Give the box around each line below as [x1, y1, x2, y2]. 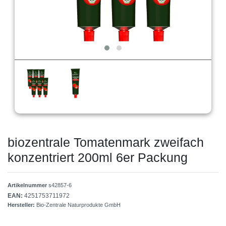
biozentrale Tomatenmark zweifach [8, 135, 204, 150]
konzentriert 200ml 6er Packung [8, 150, 188, 165]
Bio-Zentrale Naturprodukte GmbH [36, 202, 121, 208]
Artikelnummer [8, 182, 48, 189]
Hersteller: [8, 202, 36, 208]
